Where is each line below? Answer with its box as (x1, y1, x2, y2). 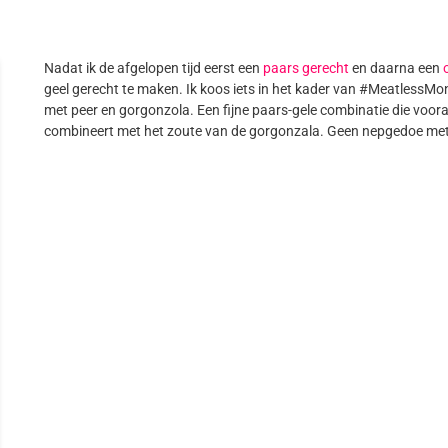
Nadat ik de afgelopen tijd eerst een (44, 60, 264, 77)
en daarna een (349, 60, 444, 77)
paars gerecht (263, 60, 350, 77)
